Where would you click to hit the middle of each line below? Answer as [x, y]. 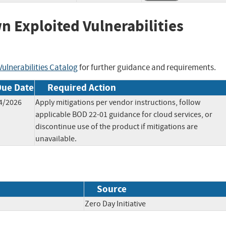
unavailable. [56, 138]
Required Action [82, 87]
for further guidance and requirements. [147, 67]
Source [112, 189]
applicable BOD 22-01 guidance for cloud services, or [124, 114]
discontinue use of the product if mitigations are [117, 126]
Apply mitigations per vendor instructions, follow [118, 102]
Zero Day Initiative [122, 204]
